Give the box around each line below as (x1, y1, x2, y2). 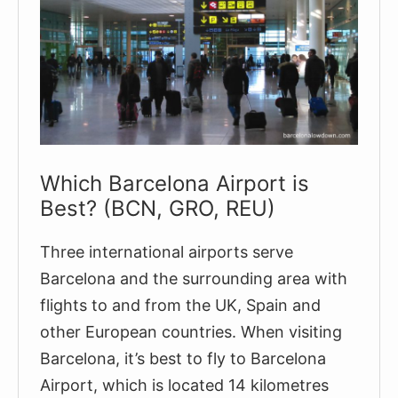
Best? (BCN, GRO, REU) (40, 195, 275, 221)
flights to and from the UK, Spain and (40, 295, 321, 314)
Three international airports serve (40, 242, 293, 261)
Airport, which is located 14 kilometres (40, 375, 329, 394)
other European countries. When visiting (40, 322, 342, 341)
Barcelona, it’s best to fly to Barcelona (40, 348, 326, 368)
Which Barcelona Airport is (40, 170, 309, 196)
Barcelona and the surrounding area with (40, 268, 347, 288)
